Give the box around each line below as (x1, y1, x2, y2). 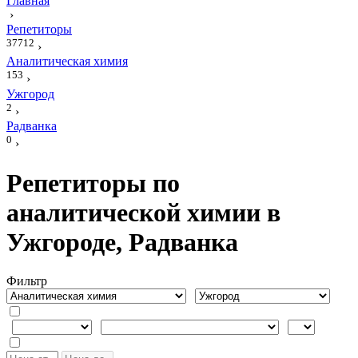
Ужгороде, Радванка (6, 227, 238, 257)
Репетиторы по (6, 168, 180, 197)
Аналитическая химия (6, 54, 128, 69)
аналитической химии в (6, 197, 280, 227)
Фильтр (6, 274, 47, 288)
